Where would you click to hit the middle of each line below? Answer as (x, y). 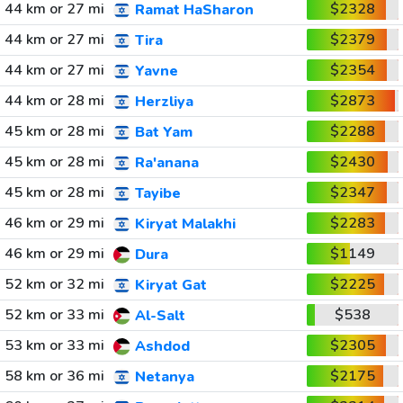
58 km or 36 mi (54, 376)
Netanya (164, 377)
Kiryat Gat (170, 286)
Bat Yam (163, 133)
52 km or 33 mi (54, 315)
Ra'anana (166, 163)
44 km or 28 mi (54, 101)
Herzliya (164, 102)
